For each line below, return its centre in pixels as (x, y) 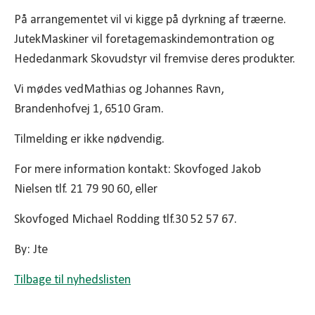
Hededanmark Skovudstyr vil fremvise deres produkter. (155, 59)
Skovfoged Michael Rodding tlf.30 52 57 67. (126, 219)
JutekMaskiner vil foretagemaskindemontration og (144, 39)
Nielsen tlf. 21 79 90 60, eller (86, 189)
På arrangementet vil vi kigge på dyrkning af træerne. (150, 20)
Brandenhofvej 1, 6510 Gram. (89, 109)
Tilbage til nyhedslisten (72, 280)
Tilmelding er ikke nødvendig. (89, 139)
